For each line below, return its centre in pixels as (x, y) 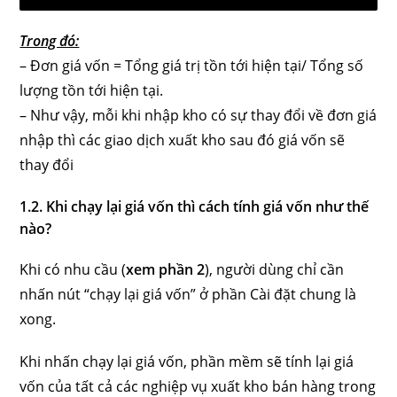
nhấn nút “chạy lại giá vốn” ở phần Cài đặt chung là (188, 294)
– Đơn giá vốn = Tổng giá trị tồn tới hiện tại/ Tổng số (192, 66)
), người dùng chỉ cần (275, 269)
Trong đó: (50, 41)
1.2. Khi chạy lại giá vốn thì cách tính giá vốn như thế (195, 206)
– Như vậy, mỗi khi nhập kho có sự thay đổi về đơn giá (198, 115)
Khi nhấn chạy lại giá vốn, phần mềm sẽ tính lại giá (187, 362)
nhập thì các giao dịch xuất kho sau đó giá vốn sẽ (183, 140)
